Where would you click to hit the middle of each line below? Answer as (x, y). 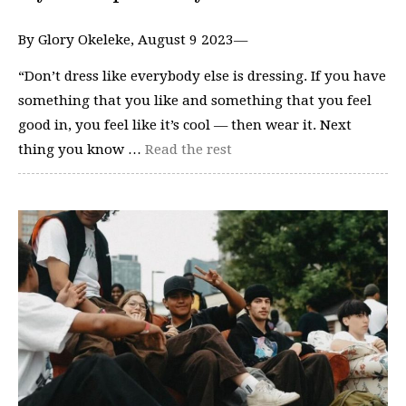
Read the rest (188, 149)
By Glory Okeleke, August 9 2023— (133, 40)
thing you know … (82, 149)
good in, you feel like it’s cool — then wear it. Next (185, 125)
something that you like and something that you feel (195, 100)
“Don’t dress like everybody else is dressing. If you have (202, 76)
